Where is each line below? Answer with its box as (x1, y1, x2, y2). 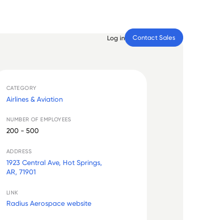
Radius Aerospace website (6, 199, 92, 208)
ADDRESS (6, 148, 31, 155)
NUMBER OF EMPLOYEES (6, 116, 71, 123)
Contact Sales (132, 33, 176, 41)
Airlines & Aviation (6, 94, 63, 103)
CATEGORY (6, 84, 37, 91)
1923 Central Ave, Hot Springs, (6, 158, 103, 166)
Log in (107, 33, 125, 42)
